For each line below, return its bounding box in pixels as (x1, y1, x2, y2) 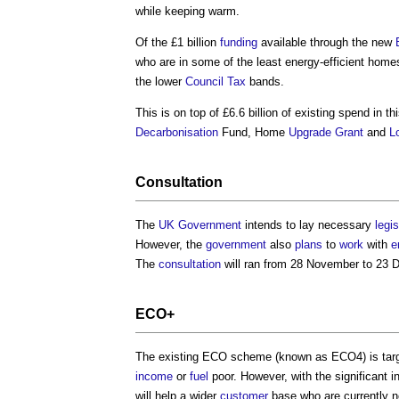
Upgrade (289, 126, 331, 140)
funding (220, 36, 257, 50)
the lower (135, 75, 185, 89)
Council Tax (185, 75, 246, 89)
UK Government (159, 218, 241, 232)
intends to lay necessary (241, 218, 375, 232)
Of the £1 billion (135, 36, 220, 50)
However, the (135, 238, 206, 252)
